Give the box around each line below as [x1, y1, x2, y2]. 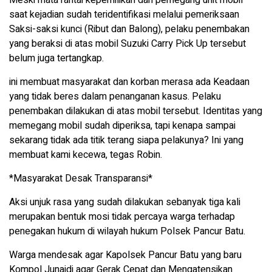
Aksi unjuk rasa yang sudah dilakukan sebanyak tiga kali [9, 194, 240, 209]
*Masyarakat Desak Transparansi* [9, 171, 152, 186]
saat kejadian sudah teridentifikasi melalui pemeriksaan [9, 7, 239, 22]
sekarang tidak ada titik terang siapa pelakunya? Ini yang [9, 132, 243, 148]
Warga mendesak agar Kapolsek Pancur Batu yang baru [9, 247, 242, 262]
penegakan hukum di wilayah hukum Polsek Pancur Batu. [9, 223, 245, 239]
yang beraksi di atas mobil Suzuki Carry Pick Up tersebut [9, 36, 246, 51]
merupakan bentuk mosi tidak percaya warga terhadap [9, 209, 235, 224]
